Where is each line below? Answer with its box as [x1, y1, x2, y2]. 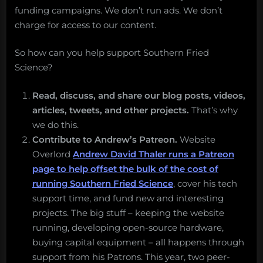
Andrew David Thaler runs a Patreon [73, 148, 234, 160]
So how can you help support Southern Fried [15, 47, 209, 59]
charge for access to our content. [15, 19, 156, 31]
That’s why [189, 104, 238, 116]
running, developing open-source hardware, [32, 221, 224, 233]
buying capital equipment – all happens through [32, 236, 244, 248]
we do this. [32, 119, 79, 130]
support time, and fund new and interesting [32, 192, 224, 204]
